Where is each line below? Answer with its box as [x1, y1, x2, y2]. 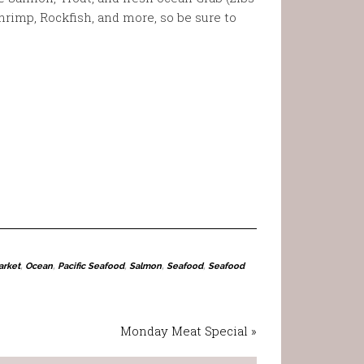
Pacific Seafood [58, 261, 124, 271]
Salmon [129, 261, 162, 271]
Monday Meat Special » [120, 323, 257, 339]
